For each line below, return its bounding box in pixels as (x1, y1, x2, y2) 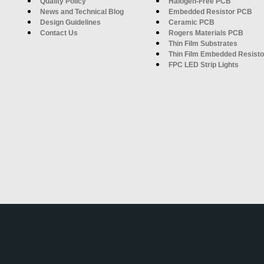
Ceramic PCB (169, 18, 214, 27)
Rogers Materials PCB (169, 28, 243, 37)
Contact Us (40, 28, 78, 37)
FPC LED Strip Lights (169, 60, 239, 69)
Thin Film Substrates (169, 39, 237, 48)
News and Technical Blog (40, 7, 124, 16)
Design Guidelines (40, 18, 101, 27)
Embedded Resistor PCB (169, 7, 252, 16)
